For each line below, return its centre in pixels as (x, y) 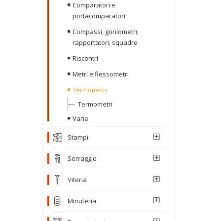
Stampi (78, 137)
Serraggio (82, 158)
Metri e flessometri (101, 74)
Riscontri (85, 58)
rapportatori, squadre (105, 42)
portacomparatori (99, 16)
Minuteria (82, 201)
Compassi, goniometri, (106, 31)
